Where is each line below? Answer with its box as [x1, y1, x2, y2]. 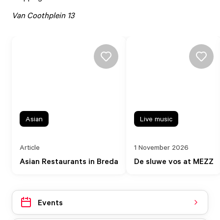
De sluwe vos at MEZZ [134, 156, 214, 166]
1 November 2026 [134, 143, 189, 151]
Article [20, 143, 40, 151]
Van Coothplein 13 [12, 10, 76, 20]
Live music [140, 114, 172, 123]
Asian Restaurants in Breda [20, 156, 118, 166]
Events [38, 197, 63, 207]
